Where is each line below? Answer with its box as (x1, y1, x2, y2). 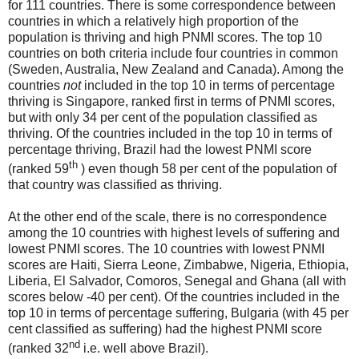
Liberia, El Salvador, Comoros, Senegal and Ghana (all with (8, 274, 346, 288)
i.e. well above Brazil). (80, 341, 208, 356)
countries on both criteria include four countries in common (8, 46, 338, 60)
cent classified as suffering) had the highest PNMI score (8, 322, 322, 337)
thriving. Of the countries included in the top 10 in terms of (8, 126, 332, 140)
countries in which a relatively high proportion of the (8, 14, 299, 28)
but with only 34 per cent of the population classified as (8, 110, 317, 124)
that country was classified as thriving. (8, 178, 222, 192)
